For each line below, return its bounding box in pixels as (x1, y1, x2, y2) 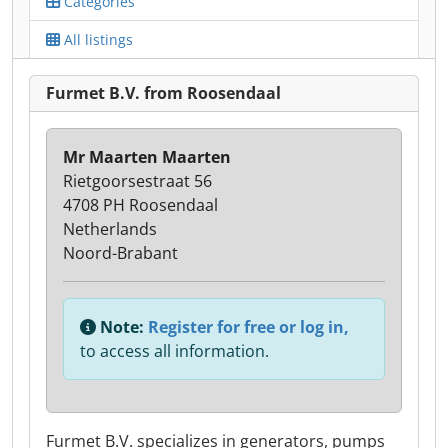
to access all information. (80, 340, 269, 362)
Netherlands (63, 218, 157, 240)
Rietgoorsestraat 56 (63, 170, 212, 192)
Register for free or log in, (148, 316, 349, 338)
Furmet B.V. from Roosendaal (46, 82, 281, 104)
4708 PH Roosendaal (63, 194, 218, 216)
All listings (60, 30, 133, 49)
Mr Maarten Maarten (63, 146, 231, 168)
